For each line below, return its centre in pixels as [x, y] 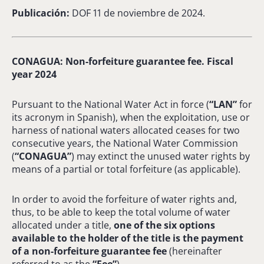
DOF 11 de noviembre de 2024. [137, 13]
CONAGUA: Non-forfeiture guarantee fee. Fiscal [123, 61]
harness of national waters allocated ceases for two [126, 130]
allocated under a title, [63, 225]
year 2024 [34, 74]
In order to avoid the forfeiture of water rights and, [124, 199]
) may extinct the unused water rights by [161, 156]
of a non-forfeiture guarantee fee [89, 251]
